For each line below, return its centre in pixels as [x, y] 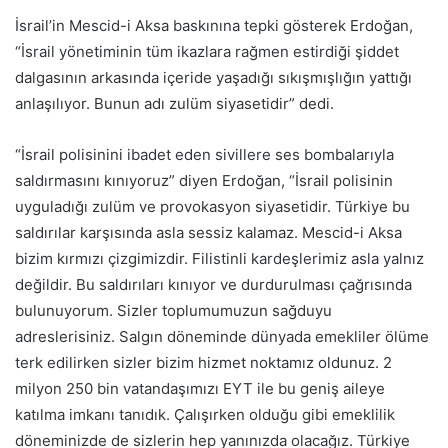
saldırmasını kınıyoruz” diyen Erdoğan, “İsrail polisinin [204, 181]
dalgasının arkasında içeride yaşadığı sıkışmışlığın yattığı [213, 78]
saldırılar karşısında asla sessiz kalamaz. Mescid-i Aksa [208, 233]
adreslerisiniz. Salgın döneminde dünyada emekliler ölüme [222, 337]
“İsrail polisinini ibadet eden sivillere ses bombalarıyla [204, 155]
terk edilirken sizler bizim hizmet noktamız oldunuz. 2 [203, 363]
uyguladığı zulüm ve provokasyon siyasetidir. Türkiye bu [212, 207]
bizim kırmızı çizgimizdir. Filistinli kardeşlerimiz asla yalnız [219, 259]
